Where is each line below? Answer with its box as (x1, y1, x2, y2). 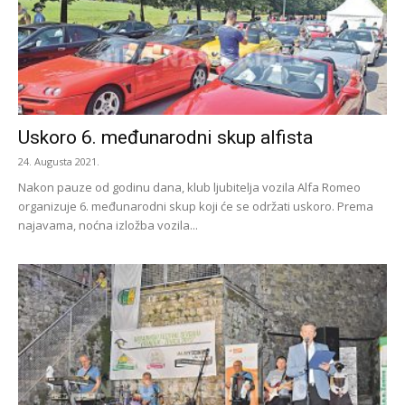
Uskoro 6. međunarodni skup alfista (18, 126, 313, 148)
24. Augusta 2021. (18, 154, 99, 168)
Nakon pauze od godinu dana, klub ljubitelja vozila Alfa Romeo (18, 178, 361, 195)
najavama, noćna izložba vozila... (18, 216, 198, 233)
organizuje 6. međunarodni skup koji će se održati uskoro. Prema (18, 197, 373, 214)
